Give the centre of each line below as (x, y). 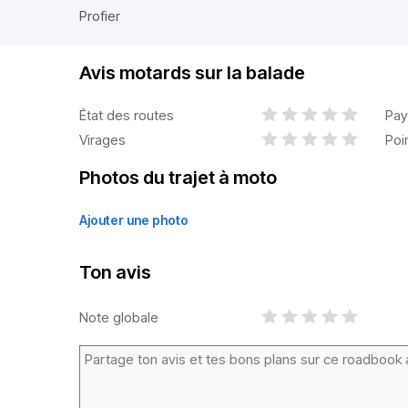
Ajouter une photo (134, 220)
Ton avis (115, 272)
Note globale (119, 317)
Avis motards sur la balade (192, 73)
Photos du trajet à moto (178, 178)
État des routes (127, 115)
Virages (102, 139)
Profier (100, 16)
